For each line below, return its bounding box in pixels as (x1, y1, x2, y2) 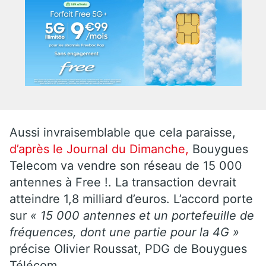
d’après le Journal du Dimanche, (9, 141, 189, 156)
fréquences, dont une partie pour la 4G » (9, 224, 239, 239)
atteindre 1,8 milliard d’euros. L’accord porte (9, 191, 253, 206)
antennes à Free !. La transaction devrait (9, 175, 236, 189)
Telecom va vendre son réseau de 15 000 (9, 158, 242, 173)
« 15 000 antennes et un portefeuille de (27, 208, 254, 223)
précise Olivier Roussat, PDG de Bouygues (9, 241, 247, 256)
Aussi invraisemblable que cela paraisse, (9, 125, 236, 140)
